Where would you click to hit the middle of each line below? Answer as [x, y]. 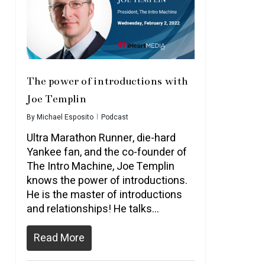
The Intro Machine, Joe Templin [100, 167]
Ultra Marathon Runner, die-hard [101, 138]
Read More [59, 238]
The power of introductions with [107, 81]
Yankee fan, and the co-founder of [106, 152]
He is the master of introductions [104, 195]
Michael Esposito [65, 117]
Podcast [114, 117]
